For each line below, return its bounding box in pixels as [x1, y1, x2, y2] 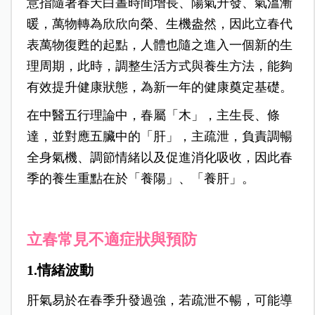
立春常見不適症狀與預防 [26, 231, 197, 249]
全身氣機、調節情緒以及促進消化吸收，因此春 [26, 150, 292, 165]
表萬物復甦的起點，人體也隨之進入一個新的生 [26, 38, 292, 53]
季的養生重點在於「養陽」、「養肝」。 [26, 172, 255, 186]
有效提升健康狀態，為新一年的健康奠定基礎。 [26, 80, 292, 95]
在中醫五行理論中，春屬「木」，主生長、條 [26, 108, 280, 123]
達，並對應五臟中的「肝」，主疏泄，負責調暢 [26, 129, 292, 144]
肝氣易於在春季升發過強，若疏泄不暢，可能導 [26, 293, 292, 308]
